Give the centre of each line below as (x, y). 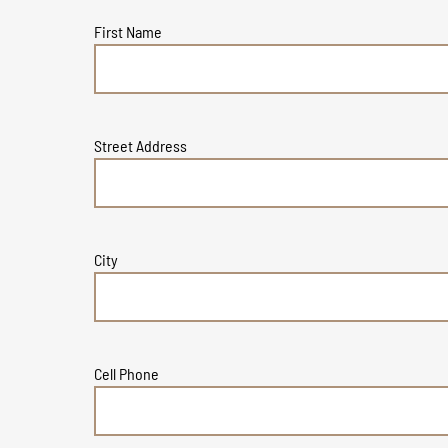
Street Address (141, 145)
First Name (128, 31)
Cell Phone (127, 373)
